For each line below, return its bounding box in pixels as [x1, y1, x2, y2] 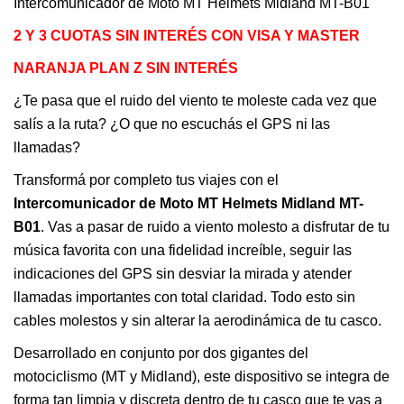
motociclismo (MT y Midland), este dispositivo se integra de [14, 368, 390, 384]
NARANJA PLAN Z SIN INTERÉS [14, 60, 238, 76]
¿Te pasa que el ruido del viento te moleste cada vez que [14, 92, 377, 108]
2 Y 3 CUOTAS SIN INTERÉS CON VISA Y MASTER [14, 27, 367, 43]
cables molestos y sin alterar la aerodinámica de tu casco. [14, 312, 381, 328]
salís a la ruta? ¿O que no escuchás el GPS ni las [14, 115, 330, 132]
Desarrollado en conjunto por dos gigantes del [14, 344, 308, 361]
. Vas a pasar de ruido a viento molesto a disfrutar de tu [41, 218, 390, 234]
